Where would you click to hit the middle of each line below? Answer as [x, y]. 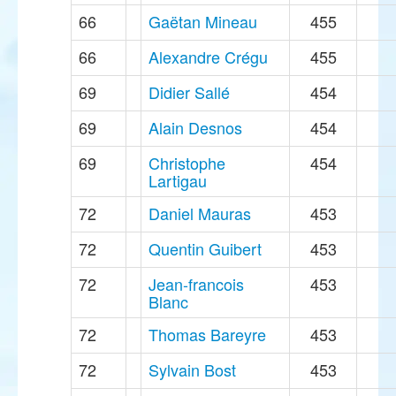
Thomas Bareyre [207, 335]
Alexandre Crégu [208, 57]
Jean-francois [196, 284]
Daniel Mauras [200, 213]
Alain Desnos [195, 128]
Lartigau [178, 181]
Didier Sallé [189, 92]
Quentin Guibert [205, 249]
